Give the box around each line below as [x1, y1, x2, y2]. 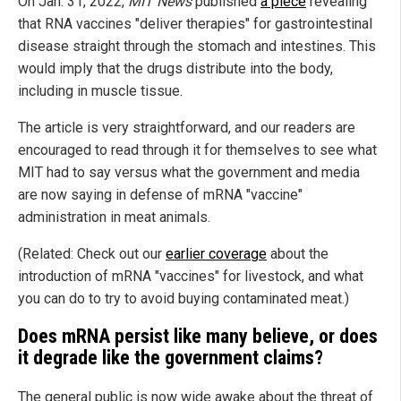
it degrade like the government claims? [18, 346, 323, 370]
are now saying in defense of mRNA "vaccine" [18, 186, 303, 204]
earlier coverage [166, 245, 267, 263]
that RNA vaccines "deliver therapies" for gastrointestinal [18, 15, 372, 33]
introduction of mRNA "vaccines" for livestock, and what [18, 268, 363, 286]
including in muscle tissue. [18, 82, 183, 100]
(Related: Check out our [18, 245, 166, 263]
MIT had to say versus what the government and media [18, 164, 360, 182]
